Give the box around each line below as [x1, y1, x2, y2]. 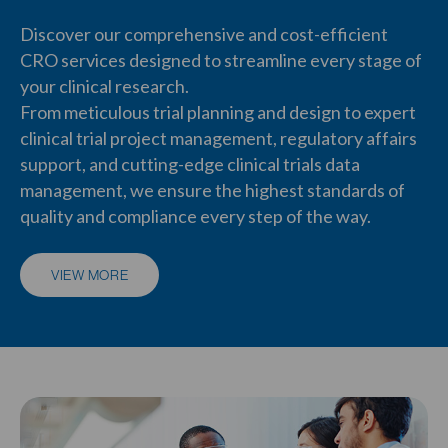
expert [364, 100, 416, 123]
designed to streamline [126, 48, 310, 71]
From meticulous [20, 100, 153, 123]
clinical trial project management [20, 126, 273, 149]
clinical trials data [227, 152, 360, 175]
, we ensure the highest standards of [123, 178, 405, 201]
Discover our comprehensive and [20, 22, 280, 45]
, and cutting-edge [82, 152, 227, 175]
